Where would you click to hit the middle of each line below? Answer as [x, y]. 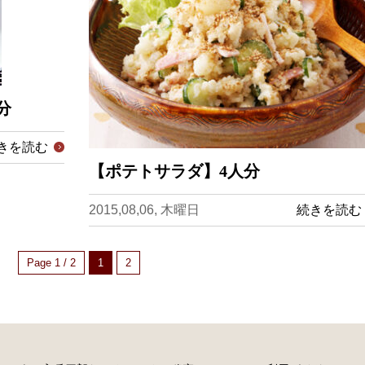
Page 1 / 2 [51, 263]
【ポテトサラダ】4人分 [174, 171]
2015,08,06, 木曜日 [144, 210]
